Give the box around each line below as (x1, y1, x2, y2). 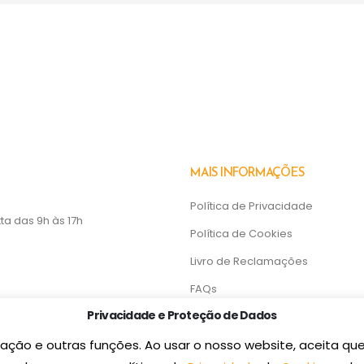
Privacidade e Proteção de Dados (87, 307, 277, 324)
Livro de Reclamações (190, 253, 308, 269)
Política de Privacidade (190, 197, 313, 214)
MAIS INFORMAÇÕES (190, 167, 304, 180)
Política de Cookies (190, 225, 292, 241)
